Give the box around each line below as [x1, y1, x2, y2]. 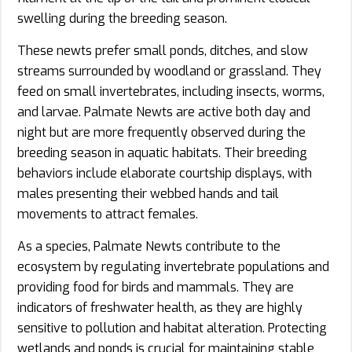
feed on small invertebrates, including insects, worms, [17, 82, 324, 100]
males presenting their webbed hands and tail [17, 185, 279, 202]
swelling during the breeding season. [17, 9, 227, 27]
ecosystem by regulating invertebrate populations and [17, 258, 329, 275]
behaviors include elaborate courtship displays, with [17, 164, 312, 181]
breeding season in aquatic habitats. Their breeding [17, 144, 307, 161]
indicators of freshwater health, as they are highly [17, 299, 302, 316]
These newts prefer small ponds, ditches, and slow [17, 42, 308, 59]
